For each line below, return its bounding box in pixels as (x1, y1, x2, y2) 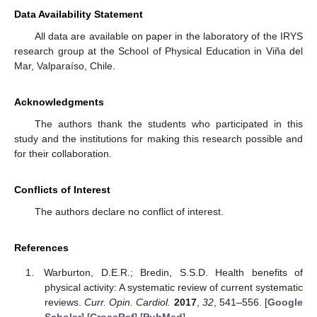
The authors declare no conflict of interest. (34, 206, 224, 218)
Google (267, 296, 304, 308)
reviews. (44, 296, 85, 308)
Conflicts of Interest (14, 184, 110, 196)
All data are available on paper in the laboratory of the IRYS (34, 30, 303, 42)
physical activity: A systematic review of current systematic (44, 281, 303, 293)
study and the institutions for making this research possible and (14, 133, 303, 145)
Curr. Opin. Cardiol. (84, 296, 171, 308)
